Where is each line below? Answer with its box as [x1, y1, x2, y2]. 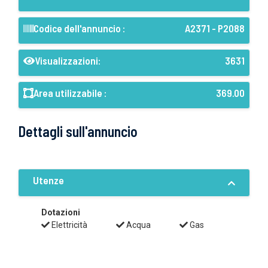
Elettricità [50, 220, 87, 230]
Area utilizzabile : [33, 87, 106, 99]
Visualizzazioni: [35, 54, 100, 66]
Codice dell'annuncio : [33, 22, 125, 34]
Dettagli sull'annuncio [18, 123, 138, 140]
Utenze [33, 173, 64, 187]
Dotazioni [41, 208, 80, 217]
